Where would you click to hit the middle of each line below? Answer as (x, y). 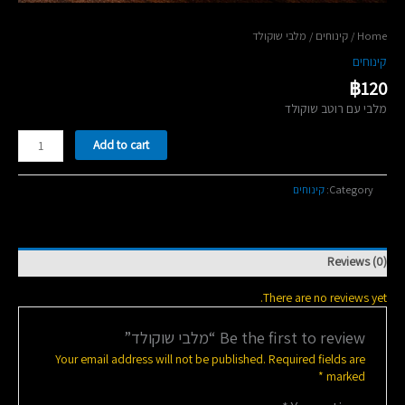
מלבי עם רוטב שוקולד (336, 109)
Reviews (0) (357, 262)
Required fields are (317, 358)
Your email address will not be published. (161, 358)
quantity (43, 172)
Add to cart (122, 145)
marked (346, 376)
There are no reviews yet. (325, 297)
